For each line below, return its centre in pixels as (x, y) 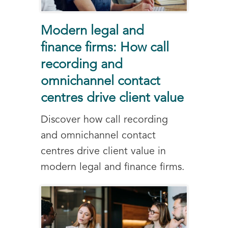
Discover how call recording (104, 120)
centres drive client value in (103, 151)
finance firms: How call (105, 48)
